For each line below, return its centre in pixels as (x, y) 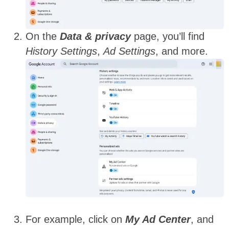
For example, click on (75, 219)
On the (43, 36)
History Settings (61, 51)
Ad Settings (129, 51)
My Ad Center (158, 219)
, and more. (182, 51)
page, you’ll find (168, 36)
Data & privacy (95, 36)
